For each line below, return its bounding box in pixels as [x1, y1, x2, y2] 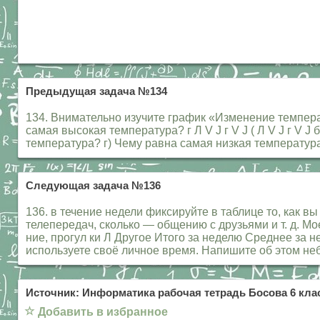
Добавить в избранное [38, 306, 168, 319]
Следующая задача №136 [26, 180, 161, 192]
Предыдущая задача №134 [26, 86, 167, 98]
